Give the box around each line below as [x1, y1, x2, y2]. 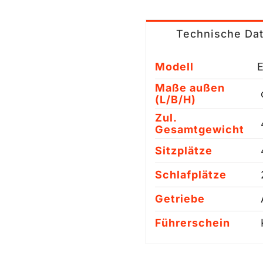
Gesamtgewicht [154, 123, 244, 136]
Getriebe [154, 193, 205, 205]
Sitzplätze [154, 144, 213, 157]
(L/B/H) [154, 93, 196, 106]
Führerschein [154, 217, 230, 230]
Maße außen [154, 82, 225, 95]
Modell [154, 60, 194, 73]
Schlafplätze [154, 168, 227, 181]
